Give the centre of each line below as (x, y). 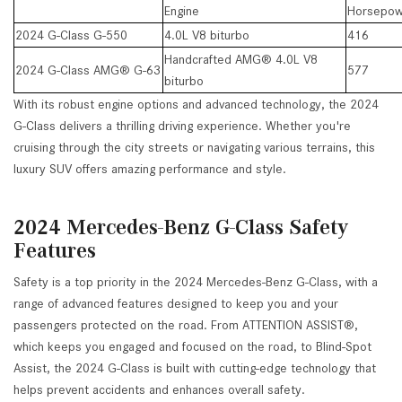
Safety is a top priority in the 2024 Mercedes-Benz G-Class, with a (196, 282)
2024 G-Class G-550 (71, 35)
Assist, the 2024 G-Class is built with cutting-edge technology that (195, 368)
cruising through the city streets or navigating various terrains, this (194, 147)
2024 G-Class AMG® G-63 (88, 70)
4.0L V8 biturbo (207, 35)
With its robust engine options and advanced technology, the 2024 (196, 104)
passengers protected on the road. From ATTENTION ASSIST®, (186, 325)
